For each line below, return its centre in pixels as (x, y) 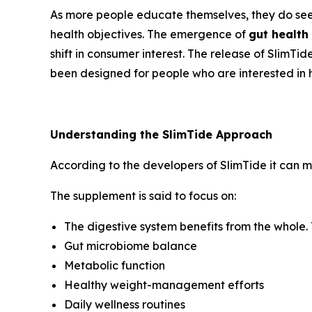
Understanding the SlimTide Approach (161, 135)
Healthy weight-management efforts (164, 285)
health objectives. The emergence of (149, 34)
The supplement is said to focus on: (143, 196)
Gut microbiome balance (131, 246)
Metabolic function (115, 266)
